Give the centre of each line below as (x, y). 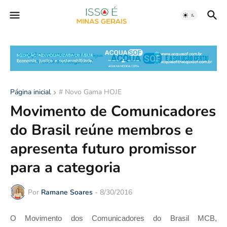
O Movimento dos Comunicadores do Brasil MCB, (113, 218)
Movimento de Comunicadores (113, 111)
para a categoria (65, 168)
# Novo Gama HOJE (90, 92)
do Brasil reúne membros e (102, 130)
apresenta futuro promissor (103, 149)
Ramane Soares (67, 192)
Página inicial (30, 92)
